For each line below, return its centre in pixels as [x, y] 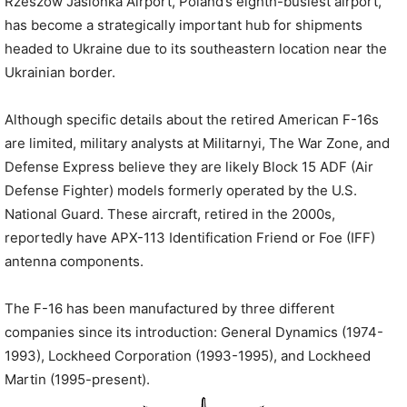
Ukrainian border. [60, 72]
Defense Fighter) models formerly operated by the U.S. [181, 190]
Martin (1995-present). [77, 379]
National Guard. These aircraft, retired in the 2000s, [170, 214]
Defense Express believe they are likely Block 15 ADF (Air [189, 167]
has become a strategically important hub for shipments [184, 25]
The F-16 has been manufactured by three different [169, 308]
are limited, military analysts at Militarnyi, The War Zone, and [197, 143]
